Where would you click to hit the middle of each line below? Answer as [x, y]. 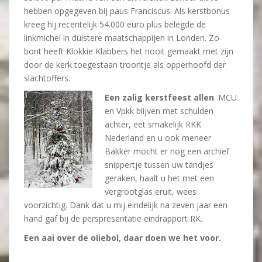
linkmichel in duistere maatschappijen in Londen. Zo [122, 38]
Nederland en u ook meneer [158, 138]
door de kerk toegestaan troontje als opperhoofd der [125, 65]
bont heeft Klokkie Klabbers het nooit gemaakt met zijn [129, 51]
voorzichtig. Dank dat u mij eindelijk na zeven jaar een [126, 205]
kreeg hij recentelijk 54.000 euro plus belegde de [115, 24]
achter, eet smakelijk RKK [153, 124]
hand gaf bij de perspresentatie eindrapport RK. [113, 218]
